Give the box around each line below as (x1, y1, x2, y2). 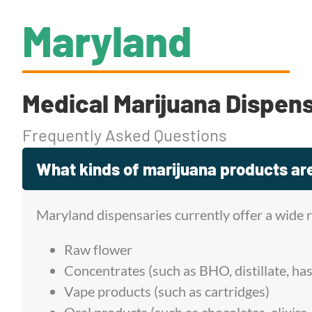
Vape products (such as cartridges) (64, 283, 270, 299)
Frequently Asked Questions (22, 125, 227, 145)
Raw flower (64, 241, 132, 258)
